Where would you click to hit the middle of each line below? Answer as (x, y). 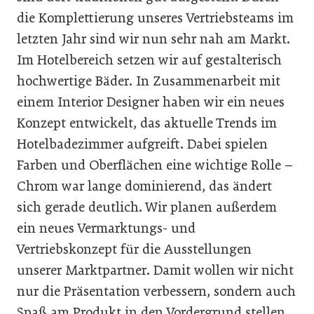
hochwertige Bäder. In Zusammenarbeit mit (149, 81)
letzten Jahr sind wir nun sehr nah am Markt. (153, 39)
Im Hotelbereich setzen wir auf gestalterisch (149, 60)
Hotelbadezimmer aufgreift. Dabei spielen (142, 144)
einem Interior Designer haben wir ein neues (151, 102)
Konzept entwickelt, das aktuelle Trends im (147, 123)
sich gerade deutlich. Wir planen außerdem (147, 207)
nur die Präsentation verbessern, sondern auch (156, 291)
